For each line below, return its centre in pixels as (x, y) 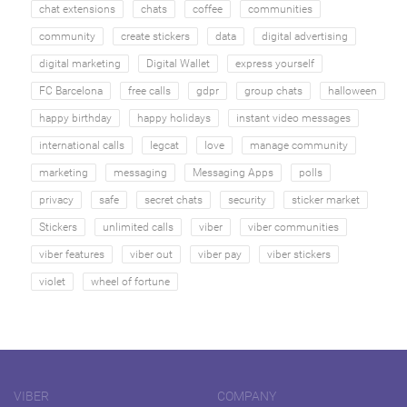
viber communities (294, 227)
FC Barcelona (71, 90)
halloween (353, 90)
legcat (165, 145)
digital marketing (80, 63)
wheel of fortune (131, 281)
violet (53, 281)
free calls (150, 90)
